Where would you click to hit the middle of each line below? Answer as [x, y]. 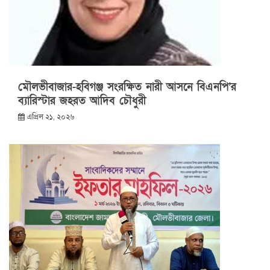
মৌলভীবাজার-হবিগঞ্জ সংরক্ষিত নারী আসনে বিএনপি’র [127, 87]
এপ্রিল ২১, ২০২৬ [50, 117]
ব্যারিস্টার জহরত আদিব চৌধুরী [82, 101]
